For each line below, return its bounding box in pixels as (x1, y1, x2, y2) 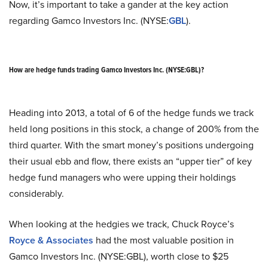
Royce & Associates (9, 233, 93, 247)
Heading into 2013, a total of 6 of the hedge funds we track (9, 106, 254, 119)
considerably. (9, 187, 64, 200)
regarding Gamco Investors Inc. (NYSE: (9, 14, 169, 27)
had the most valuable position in (93, 233, 234, 246)
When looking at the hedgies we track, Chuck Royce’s (9, 217, 234, 230)
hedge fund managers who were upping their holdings (9, 170, 236, 184)
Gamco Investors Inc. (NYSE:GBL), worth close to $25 (9, 249, 229, 263)
